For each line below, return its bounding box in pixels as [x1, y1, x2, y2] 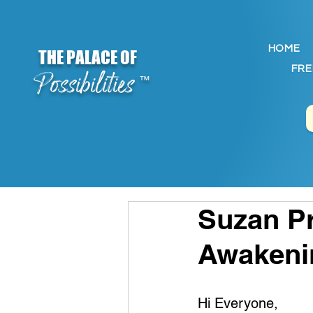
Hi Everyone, [198, 295, 278, 312]
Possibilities [38, 66, 134, 105]
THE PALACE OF [38, 47, 137, 68]
